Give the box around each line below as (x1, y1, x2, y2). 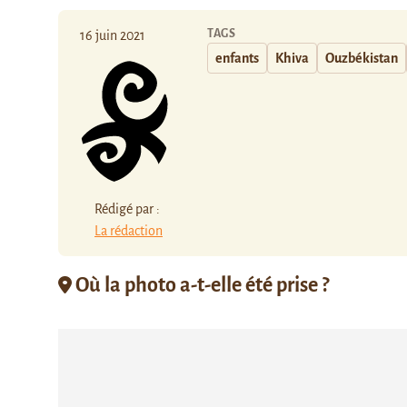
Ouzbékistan (325, 51, 398, 65)
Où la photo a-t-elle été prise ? (72, 273, 329, 296)
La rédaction (94, 223, 163, 238)
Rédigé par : (94, 201, 160, 216)
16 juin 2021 (80, 28, 145, 43)
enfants (215, 51, 259, 65)
